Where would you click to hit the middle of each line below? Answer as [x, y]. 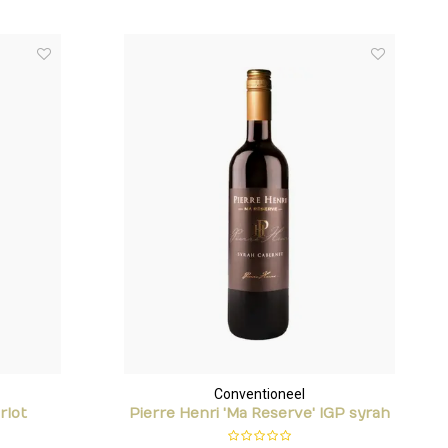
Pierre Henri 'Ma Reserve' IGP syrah [259, 413]
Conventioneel [259, 393]
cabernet [259, 433]
